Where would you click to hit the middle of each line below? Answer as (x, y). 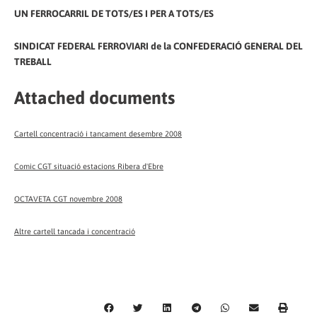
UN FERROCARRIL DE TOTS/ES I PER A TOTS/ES (114, 14)
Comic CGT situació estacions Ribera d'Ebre (89, 167)
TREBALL (33, 62)
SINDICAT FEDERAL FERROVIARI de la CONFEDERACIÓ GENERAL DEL (158, 46)
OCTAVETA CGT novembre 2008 (68, 199)
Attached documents (94, 98)
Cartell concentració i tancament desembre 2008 (98, 134)
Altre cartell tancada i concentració (75, 231)
